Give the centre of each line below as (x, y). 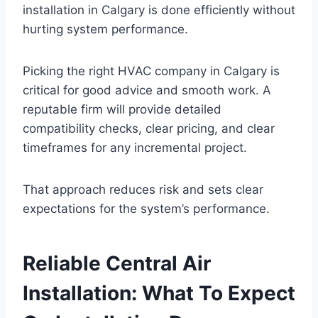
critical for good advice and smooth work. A (147, 90)
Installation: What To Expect (159, 293)
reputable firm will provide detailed (122, 109)
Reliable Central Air (117, 263)
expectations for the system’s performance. (146, 208)
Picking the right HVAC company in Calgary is (151, 71)
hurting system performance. (105, 29)
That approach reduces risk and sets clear (143, 189)
